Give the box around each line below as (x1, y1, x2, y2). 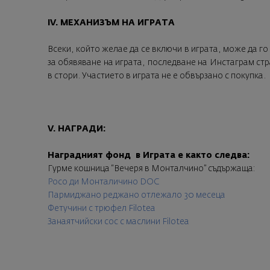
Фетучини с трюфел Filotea (47, 204, 155, 213)
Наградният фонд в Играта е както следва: (47, 151, 250, 160)
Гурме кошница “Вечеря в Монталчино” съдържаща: (47, 164, 256, 173)
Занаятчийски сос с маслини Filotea (47, 217, 189, 226)
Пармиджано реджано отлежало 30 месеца (47, 190, 225, 199)
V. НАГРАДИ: (47, 124, 106, 133)
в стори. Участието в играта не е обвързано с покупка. (47, 71, 266, 80)
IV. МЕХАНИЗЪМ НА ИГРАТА (47, 19, 175, 27)
